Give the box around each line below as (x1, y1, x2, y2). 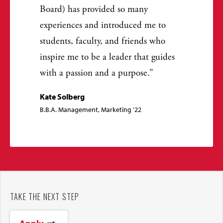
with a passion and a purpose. (40, 67, 149, 79)
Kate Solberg (40, 91, 85, 102)
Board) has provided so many (40, 3, 148, 15)
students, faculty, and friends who (40, 35, 165, 47)
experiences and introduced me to (40, 19, 166, 31)
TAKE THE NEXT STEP (10, 190, 80, 203)
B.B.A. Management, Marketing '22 (40, 105, 141, 114)
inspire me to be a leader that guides (40, 51, 175, 63)
